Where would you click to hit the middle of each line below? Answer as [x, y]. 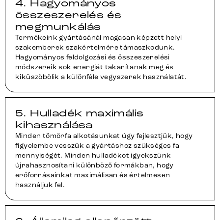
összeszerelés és [69, 15]
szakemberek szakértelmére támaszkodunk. [95, 47]
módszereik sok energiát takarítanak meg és [95, 67]
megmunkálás [58, 27]
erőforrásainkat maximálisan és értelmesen [93, 175]
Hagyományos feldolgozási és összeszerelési [93, 57]
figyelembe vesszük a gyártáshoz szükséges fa [97, 146]
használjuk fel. [40, 185]
